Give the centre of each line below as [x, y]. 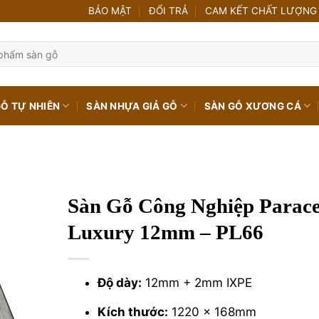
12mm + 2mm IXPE [197, 283]
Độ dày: [119, 283]
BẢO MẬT [110, 11]
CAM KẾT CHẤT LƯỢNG [261, 11]
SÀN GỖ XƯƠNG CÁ [252, 106]
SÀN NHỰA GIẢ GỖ [132, 106]
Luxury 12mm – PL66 [165, 232]
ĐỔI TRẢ [168, 11]
